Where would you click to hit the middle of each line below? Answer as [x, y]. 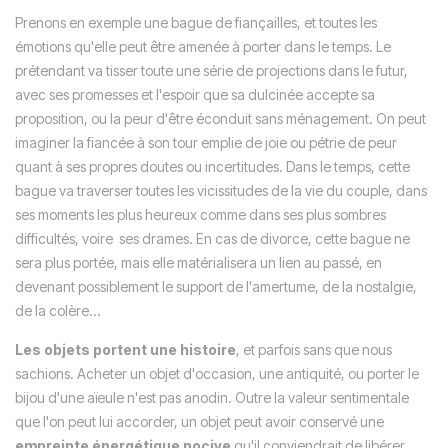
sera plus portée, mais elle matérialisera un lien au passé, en [198, 262]
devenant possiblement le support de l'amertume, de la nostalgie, [216, 286]
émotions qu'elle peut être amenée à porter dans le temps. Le [203, 46]
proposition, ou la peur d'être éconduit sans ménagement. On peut [220, 118]
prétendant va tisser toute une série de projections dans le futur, [211, 70]
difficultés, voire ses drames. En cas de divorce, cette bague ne [212, 238]
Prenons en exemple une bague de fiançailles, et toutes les [196, 22]
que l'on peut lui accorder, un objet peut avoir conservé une [199, 421]
